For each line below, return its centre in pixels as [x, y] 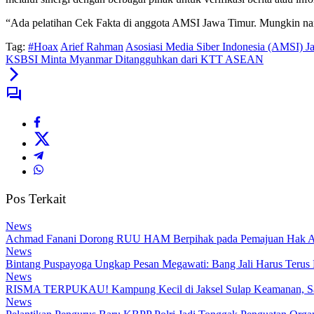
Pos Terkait [36, 199]
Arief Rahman [92, 47]
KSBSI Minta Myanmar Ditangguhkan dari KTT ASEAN [135, 60]
